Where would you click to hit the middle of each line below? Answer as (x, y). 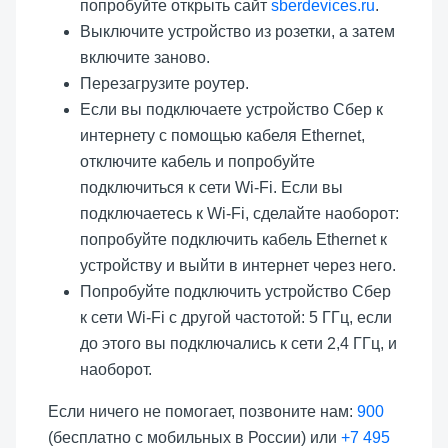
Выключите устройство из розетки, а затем (237, 31)
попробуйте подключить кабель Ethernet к (233, 239)
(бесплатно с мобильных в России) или (194, 437)
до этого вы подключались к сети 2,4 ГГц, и (238, 343)
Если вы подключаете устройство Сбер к (231, 109)
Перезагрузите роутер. (164, 83)
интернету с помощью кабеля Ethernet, (222, 135)
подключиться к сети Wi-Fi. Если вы (211, 187)
